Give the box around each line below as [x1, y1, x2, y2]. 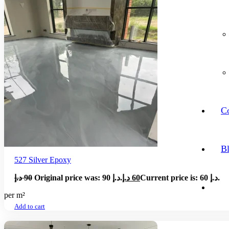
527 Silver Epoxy [14, 155, 71, 164]
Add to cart [14, 203, 45, 210]
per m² [4, 190, 25, 199]
